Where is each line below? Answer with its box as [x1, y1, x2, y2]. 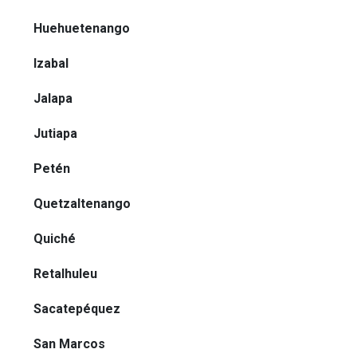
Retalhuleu [33, 266, 97, 282]
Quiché [33, 231, 76, 247]
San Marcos [33, 336, 105, 352]
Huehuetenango [33, 21, 130, 37]
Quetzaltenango [33, 196, 131, 212]
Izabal [33, 56, 69, 72]
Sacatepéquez [33, 301, 120, 317]
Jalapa [33, 91, 73, 107]
